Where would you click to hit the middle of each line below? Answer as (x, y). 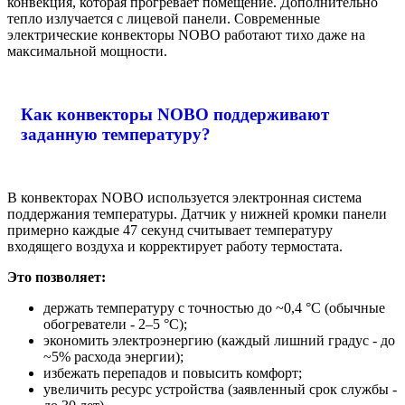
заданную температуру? (116, 135)
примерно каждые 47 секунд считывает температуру (170, 230)
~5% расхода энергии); (113, 356)
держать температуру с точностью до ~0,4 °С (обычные (214, 307)
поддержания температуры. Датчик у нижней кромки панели (197, 213)
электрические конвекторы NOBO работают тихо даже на (186, 35)
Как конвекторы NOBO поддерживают (175, 115)
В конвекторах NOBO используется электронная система (184, 197)
